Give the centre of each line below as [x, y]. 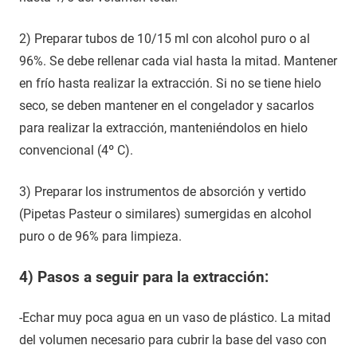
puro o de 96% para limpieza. [100, 236]
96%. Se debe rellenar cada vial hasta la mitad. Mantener [178, 61]
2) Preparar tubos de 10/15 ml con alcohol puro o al [165, 38]
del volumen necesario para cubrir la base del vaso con [173, 339]
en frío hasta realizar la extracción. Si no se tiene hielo [170, 83]
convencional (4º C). [76, 150]
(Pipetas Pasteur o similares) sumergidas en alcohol [165, 214]
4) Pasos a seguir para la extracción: [144, 277]
